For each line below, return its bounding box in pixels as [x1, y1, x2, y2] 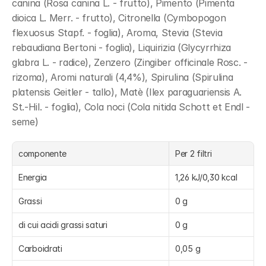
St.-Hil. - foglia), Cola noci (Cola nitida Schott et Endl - [12, 101, 251, 113]
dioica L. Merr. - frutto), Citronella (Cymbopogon [12, 12, 226, 24]
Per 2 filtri [175, 148, 212, 159]
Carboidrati [18, 243, 62, 254]
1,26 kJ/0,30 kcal [175, 172, 237, 182]
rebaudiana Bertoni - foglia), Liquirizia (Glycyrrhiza [12, 42, 232, 53]
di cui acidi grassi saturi [18, 220, 107, 230]
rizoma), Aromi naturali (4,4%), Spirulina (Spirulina [12, 71, 233, 83]
